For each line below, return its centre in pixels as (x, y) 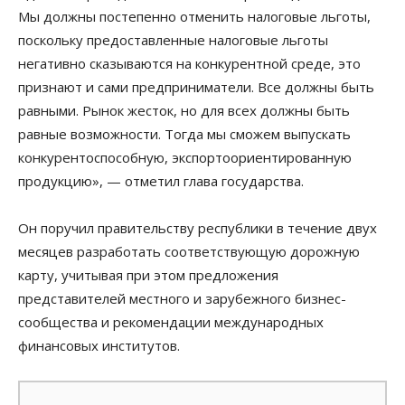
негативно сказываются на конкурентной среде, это (189, 63)
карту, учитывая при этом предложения (148, 274)
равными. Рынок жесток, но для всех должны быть (184, 110)
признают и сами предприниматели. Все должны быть (196, 86)
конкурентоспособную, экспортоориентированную (185, 157)
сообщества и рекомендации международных (171, 321)
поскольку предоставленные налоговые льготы (173, 39)
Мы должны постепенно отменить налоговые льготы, (194, 16)
